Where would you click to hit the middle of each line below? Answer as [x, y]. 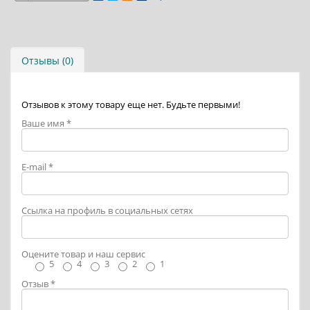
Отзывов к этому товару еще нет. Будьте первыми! [131, 104]
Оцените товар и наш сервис [83, 254]
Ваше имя [44, 123]
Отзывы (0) [47, 60]
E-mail [35, 166]
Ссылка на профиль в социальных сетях [107, 210]
